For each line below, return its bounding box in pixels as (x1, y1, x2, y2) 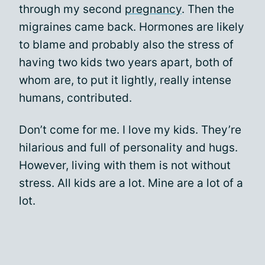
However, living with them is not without (19, 159, 231, 172)
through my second (19, 2, 125, 16)
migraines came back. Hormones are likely (19, 20, 244, 34)
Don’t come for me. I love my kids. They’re (19, 123, 241, 137)
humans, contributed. (19, 91, 132, 105)
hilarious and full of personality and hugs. (19, 141, 238, 154)
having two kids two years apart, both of (19, 56, 233, 69)
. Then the (182, 2, 234, 16)
